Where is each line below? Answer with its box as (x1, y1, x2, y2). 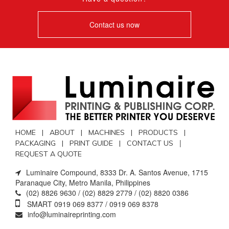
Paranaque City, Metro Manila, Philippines (15, 177, 150, 188)
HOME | (15, 128, 50, 138)
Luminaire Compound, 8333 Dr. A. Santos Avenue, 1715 (26, 167, 208, 178)
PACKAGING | (15, 139, 70, 148)
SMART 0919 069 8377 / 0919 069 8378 (25, 199, 158, 210)
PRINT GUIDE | (70, 139, 127, 148)
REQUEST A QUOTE (15, 149, 82, 159)
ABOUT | (50, 128, 88, 138)
